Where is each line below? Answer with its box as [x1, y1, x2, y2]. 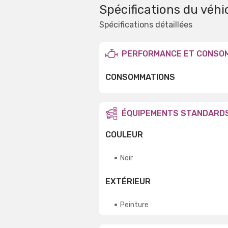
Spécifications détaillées [99, 20, 192, 30]
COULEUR [105, 129, 143, 139]
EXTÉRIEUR [105, 176, 151, 186]
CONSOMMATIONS [105, 72, 175, 82]
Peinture [120, 200, 149, 209]
